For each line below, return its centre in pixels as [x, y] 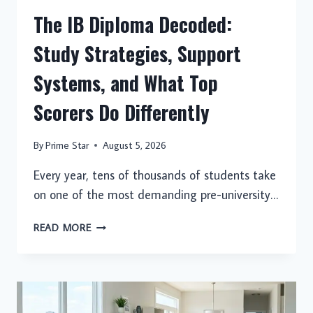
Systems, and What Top [126, 82]
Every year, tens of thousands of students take [155, 175]
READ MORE [63, 228]
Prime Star [67, 145]
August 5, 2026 [135, 145]
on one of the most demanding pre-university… [156, 195]
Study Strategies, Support [137, 53]
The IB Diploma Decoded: [133, 24]
